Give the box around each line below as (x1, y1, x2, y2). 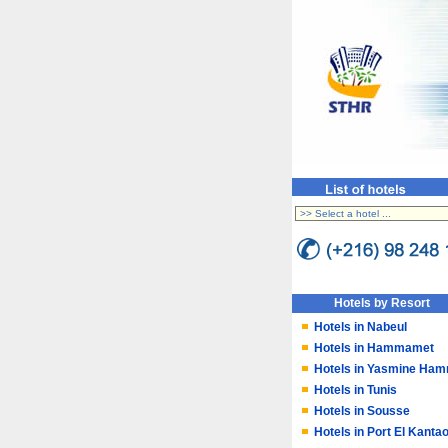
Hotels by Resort (334, 296, 430, 310)
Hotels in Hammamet (314, 341, 434, 355)
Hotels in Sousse (314, 404, 410, 418)
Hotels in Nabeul (314, 320, 407, 334)
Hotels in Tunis (314, 383, 397, 397)
